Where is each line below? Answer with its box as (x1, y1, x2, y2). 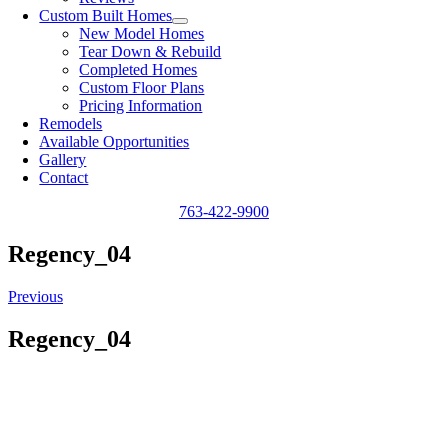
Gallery (39, 151, 87, 168)
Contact (39, 169, 89, 186)
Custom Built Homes (39, 7, 173, 24)
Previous (8, 287, 63, 305)
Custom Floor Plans (79, 79, 205, 96)
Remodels (39, 115, 103, 132)
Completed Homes (79, 61, 198, 78)
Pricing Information (79, 97, 203, 114)
